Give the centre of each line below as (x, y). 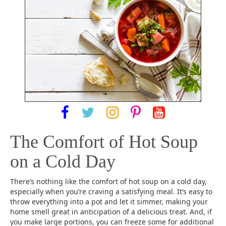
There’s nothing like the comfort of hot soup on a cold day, (108, 182)
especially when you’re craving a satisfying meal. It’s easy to (111, 192)
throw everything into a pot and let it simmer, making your (109, 202)
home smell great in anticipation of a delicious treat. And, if (111, 212)
